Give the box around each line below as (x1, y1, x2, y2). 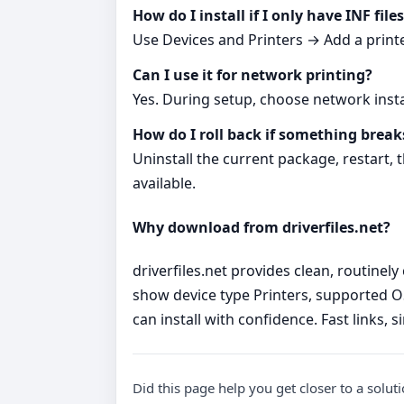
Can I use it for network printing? (133, 65, 372, 86)
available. (133, 173, 196, 194)
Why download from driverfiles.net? (133, 216, 390, 237)
